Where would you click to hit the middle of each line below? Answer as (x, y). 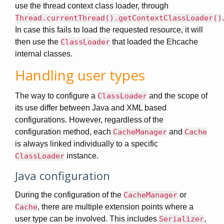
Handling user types (80, 75)
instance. (81, 156)
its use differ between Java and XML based (91, 108)
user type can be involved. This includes (87, 219)
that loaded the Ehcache (154, 42)
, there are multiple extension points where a (115, 207)
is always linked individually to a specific (86, 144)
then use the (38, 42)
